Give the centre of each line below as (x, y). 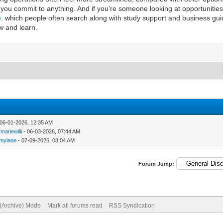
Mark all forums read (75, 205)
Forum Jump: (156, 164)
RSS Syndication (132, 205)
